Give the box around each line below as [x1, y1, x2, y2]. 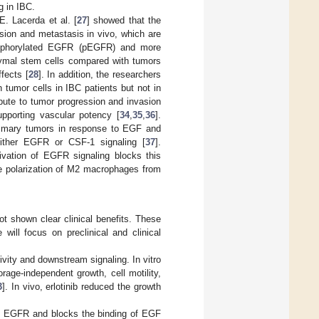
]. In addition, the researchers [38, 68, 161, 80]
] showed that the [87, 14, 162, 26]
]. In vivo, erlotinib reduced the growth [1, 281, 161, 293]
